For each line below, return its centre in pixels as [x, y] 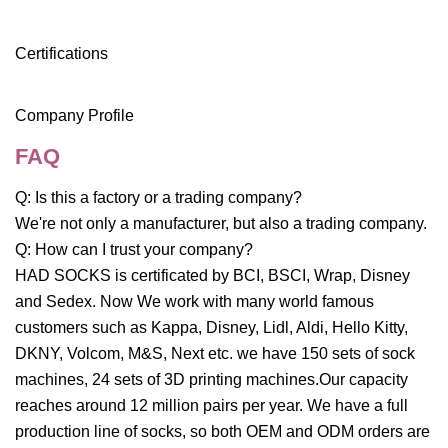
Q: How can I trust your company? [134, 250]
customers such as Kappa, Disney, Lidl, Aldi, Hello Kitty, [211, 328]
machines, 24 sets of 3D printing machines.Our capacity [211, 380]
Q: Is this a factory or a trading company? [158, 198]
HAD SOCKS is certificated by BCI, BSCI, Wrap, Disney [212, 276]
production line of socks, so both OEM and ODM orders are [222, 432]
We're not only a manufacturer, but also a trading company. [221, 224]
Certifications [61, 54]
